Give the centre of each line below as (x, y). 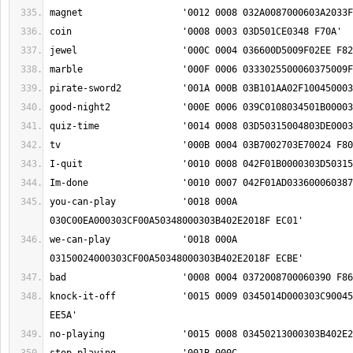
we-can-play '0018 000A (80, 240)
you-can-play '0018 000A (83, 202)
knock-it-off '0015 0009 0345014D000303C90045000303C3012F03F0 (83, 296)
